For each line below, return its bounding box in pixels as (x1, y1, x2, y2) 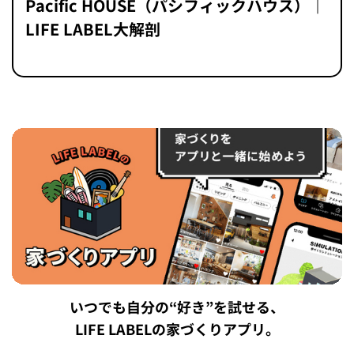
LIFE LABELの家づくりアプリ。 (74, 320, 280, 341)
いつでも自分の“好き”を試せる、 (70, 298, 284, 318)
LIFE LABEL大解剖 (25, 17, 160, 40)
